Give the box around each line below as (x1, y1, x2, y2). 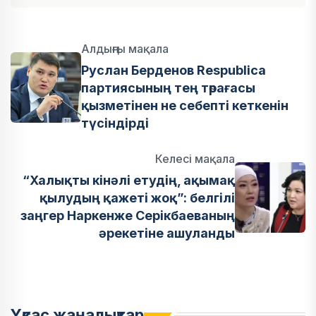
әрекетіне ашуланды (99, 225, 235, 241)
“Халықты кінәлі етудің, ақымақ (23, 172, 235, 188)
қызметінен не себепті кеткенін (81, 97, 288, 113)
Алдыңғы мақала (81, 41, 169, 56)
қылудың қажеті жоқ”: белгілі (39, 190, 235, 205)
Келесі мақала (155, 151, 235, 166)
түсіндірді (81, 115, 149, 130)
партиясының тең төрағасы (81, 80, 255, 95)
